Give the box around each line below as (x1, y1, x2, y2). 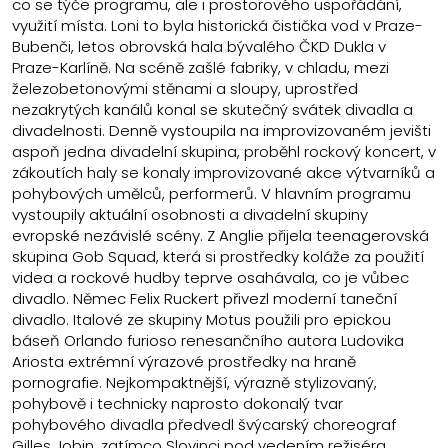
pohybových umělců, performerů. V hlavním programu (12, 183, 411, 205)
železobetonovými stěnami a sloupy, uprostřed (12, 78, 358, 100)
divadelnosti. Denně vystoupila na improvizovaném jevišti (12, 120, 431, 142)
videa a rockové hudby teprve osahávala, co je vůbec (12, 267, 409, 289)
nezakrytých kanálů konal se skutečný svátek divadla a (12, 99, 413, 121)
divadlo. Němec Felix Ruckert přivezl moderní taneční (12, 288, 397, 310)
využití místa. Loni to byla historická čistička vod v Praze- (12, 15, 423, 37)
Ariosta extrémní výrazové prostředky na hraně (12, 351, 356, 373)
